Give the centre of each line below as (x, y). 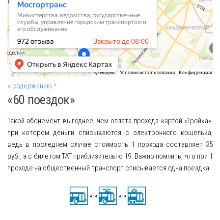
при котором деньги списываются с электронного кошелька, (110, 133)
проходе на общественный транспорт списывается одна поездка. (109, 168)
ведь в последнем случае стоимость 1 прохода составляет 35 (110, 145)
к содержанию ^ (32, 86)
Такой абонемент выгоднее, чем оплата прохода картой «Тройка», (110, 121)
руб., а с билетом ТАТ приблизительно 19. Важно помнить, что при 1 (110, 156)
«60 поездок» (41, 100)
